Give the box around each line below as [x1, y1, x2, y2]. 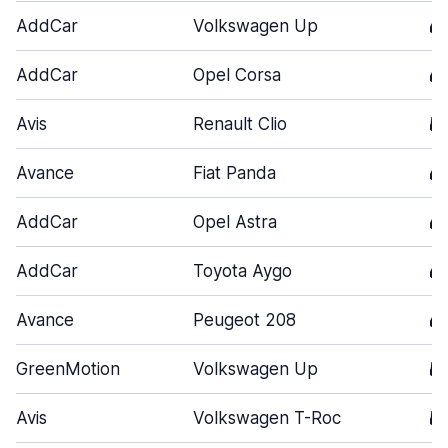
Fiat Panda [193, 163, 276, 183]
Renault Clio [193, 114, 287, 134]
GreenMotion [16, 359, 120, 379]
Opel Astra [193, 212, 277, 232]
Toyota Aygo [193, 261, 292, 281]
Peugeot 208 [193, 310, 296, 330]
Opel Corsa [193, 65, 281, 85]
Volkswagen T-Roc [193, 408, 341, 428]
